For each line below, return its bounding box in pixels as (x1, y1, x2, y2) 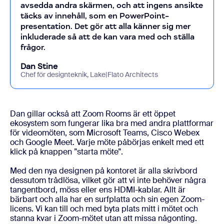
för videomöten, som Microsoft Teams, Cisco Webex (10, 127, 199, 138)
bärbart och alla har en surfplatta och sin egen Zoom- (10, 194, 204, 204)
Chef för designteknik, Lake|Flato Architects (20, 70, 158, 79)
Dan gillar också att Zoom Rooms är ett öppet (10, 108, 175, 119)
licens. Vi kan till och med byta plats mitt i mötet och (10, 203, 198, 214)
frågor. (20, 42, 45, 52)
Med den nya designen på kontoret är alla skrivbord (10, 165, 197, 176)
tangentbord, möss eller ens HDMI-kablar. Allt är (10, 184, 185, 195)
